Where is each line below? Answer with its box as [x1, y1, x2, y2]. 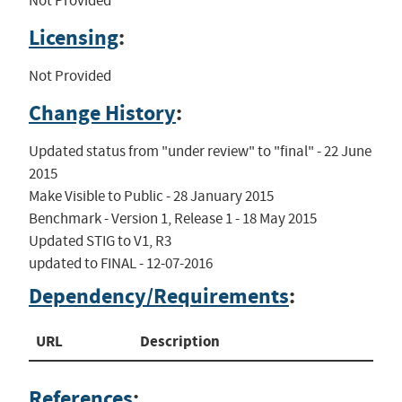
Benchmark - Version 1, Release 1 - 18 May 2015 [28, 208, 317, 228]
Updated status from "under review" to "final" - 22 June [28, 141, 371, 161]
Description [139, 330, 220, 352]
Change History [28, 98, 176, 127]
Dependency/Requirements [28, 281, 289, 310]
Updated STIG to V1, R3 [28, 231, 171, 250]
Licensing [28, 22, 118, 52]
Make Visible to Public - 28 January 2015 [28, 186, 274, 205]
